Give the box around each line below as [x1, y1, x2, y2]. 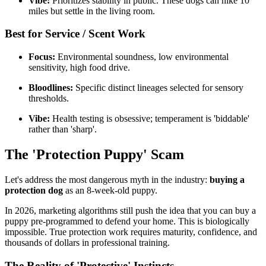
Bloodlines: [28, 83, 73, 93]
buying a [210, 175, 245, 185]
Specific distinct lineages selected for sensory [73, 83, 243, 93]
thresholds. [28, 93, 69, 104]
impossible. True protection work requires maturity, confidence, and [5, 227, 257, 237]
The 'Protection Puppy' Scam [5, 147, 184, 163]
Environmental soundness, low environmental [55, 52, 229, 62]
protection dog [5, 185, 63, 195]
